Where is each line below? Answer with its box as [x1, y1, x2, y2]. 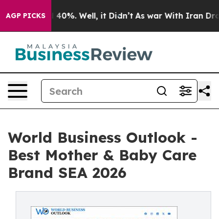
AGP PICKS [6, 11, 45, 20]
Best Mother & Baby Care [8, 146, 197, 164]
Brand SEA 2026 [8, 163, 127, 182]
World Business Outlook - [8, 128, 197, 147]
